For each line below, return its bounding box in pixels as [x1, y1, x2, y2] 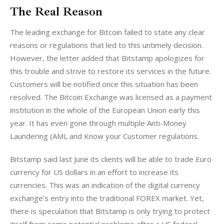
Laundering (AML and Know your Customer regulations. [10, 131, 199, 141]
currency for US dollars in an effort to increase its [10, 166, 180, 177]
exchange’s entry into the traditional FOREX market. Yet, [10, 192, 206, 203]
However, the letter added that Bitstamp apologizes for [10, 53, 206, 63]
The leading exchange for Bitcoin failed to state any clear [10, 27, 207, 37]
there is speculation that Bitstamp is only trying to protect [10, 205, 212, 216]
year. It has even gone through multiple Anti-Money [10, 118, 188, 128]
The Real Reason [10, 3, 102, 19]
